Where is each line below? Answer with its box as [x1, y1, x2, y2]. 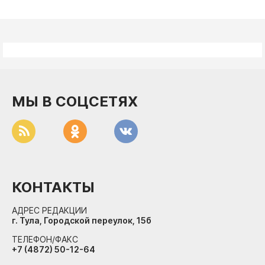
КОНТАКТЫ [12, 179, 95, 196]
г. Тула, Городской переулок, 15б [12, 215, 151, 225]
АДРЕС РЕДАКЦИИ [12, 205, 87, 215]
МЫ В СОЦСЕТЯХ [12, 93, 138, 110]
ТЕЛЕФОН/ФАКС [12, 234, 78, 244]
